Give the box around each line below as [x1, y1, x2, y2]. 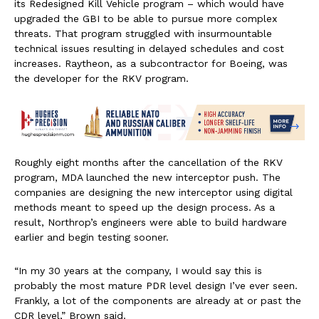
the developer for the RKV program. [14, 72, 189, 84]
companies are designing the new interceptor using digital [14, 187, 293, 199]
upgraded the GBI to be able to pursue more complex [14, 12, 277, 24]
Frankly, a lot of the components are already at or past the [14, 295, 301, 307]
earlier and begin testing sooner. [14, 231, 169, 244]
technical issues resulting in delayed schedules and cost [14, 42, 284, 54]
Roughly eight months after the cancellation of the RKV [14, 157, 283, 169]
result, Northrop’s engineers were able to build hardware [14, 216, 287, 229]
